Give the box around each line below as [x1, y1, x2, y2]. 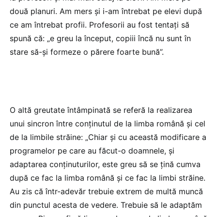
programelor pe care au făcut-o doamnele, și [10, 145, 174, 155]
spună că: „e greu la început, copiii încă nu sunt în [10, 33, 191, 43]
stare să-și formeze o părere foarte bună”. [10, 46, 164, 57]
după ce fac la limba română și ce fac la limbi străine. [10, 172, 205, 183]
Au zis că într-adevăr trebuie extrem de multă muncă [10, 186, 203, 196]
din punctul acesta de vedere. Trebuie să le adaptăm [10, 200, 202, 210]
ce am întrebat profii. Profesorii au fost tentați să [10, 19, 189, 30]
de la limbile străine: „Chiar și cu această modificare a [10, 132, 206, 142]
